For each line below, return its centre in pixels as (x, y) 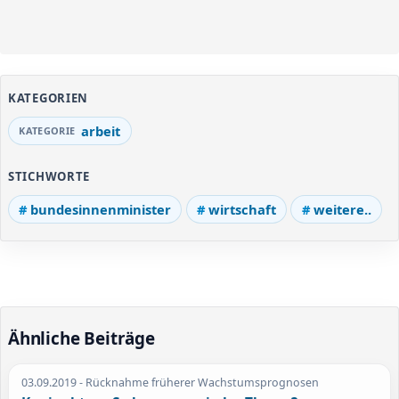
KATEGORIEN (49, 98)
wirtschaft (242, 210)
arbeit (101, 130)
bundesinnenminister (101, 210)
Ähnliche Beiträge (81, 339)
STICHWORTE (49, 177)
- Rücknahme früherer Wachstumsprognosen (198, 383)
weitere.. (342, 210)
